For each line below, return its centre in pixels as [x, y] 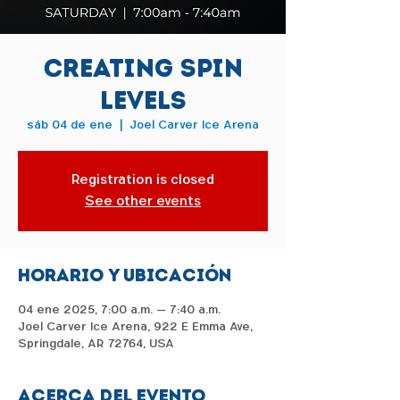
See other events [143, 202]
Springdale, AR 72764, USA [96, 344]
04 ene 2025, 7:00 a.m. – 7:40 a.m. [119, 310]
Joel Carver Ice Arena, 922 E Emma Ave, [135, 327]
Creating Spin [143, 68]
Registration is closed [143, 180]
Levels [143, 100]
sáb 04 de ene [70, 125]
